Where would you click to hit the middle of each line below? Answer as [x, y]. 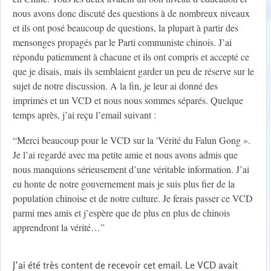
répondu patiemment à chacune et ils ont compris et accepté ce [131, 57]
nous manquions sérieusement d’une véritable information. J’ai [131, 169]
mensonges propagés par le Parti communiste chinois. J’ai [122, 42]
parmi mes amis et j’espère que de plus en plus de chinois [121, 213]
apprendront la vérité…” [59, 227]
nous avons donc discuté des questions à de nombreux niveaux [131, 13]
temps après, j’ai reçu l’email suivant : [84, 115]
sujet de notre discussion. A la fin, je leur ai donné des [115, 86]
